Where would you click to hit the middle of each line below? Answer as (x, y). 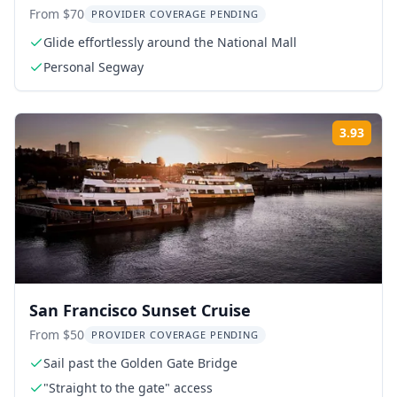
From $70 (57, 14)
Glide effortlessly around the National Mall (170, 42)
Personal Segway (93, 67)
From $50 (57, 335)
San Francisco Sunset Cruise (140, 310)
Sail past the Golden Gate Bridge (140, 363)
